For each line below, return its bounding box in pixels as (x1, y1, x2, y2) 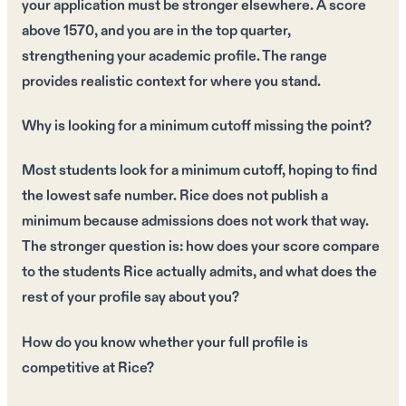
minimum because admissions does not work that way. (22, 212, 369, 232)
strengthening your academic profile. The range (22, 46, 327, 66)
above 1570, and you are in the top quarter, (22, 21, 291, 41)
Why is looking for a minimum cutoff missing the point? (22, 117, 372, 137)
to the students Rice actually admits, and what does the (22, 263, 377, 283)
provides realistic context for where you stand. (22, 72, 321, 92)
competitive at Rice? (22, 358, 154, 378)
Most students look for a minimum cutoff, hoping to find (22, 161, 377, 181)
